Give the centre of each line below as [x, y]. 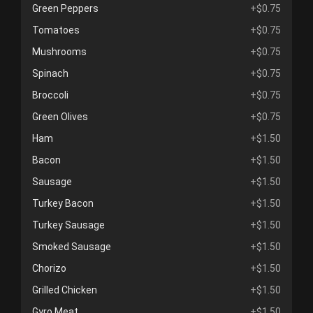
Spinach [50, 73]
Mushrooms [59, 52]
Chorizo [49, 268]
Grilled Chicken [65, 290]
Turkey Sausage [68, 225]
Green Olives [60, 117]
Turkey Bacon [63, 203]
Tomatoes [56, 30]
